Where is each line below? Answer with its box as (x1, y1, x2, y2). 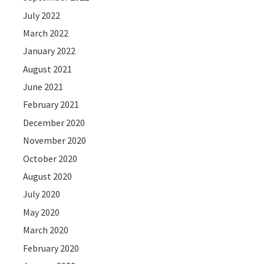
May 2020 (23, 206, 60, 218)
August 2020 (23, 170, 72, 183)
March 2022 (23, 27, 69, 39)
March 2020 (23, 224, 69, 236)
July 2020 (23, 188, 61, 200)
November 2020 (23, 134, 87, 147)
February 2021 (23, 98, 80, 111)
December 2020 (23, 116, 85, 128)
